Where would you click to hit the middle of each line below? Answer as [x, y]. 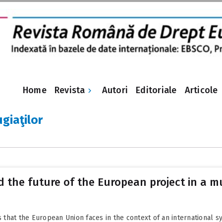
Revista [70, 90]
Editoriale [156, 90]
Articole [201, 90]
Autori [115, 90]
